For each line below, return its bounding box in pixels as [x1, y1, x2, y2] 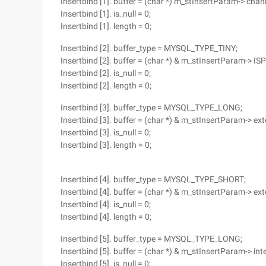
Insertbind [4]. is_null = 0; [61, 199, 151, 209]
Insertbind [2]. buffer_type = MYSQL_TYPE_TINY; [61, 43, 237, 53]
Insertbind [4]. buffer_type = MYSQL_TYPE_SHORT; [61, 175, 246, 184]
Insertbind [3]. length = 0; [61, 140, 151, 150]
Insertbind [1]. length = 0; [61, 21, 151, 31]
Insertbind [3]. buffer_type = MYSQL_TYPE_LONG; [61, 103, 242, 112]
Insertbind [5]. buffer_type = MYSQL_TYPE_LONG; [61, 234, 242, 243]
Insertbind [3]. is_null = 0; [61, 128, 151, 137]
